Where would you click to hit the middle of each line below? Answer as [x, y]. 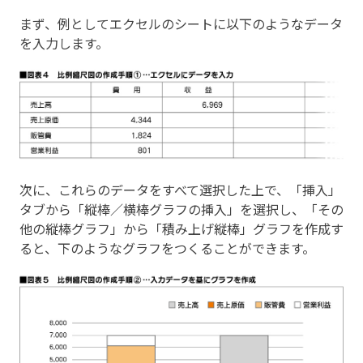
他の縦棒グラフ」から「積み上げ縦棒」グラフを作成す [181, 228]
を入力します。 [64, 43]
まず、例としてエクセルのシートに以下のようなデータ [181, 24]
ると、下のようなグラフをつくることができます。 [167, 248]
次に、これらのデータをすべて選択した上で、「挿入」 [180, 189]
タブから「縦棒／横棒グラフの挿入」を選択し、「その [181, 209]
